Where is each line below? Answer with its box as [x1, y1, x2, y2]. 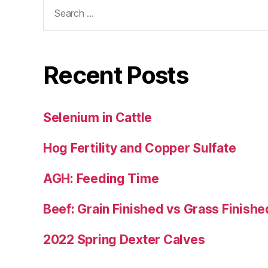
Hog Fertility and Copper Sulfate [43, 141, 236, 156]
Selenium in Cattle [43, 110, 153, 126]
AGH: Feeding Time [43, 171, 159, 187]
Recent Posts [43, 60, 188, 90]
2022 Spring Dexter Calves [43, 232, 205, 248]
